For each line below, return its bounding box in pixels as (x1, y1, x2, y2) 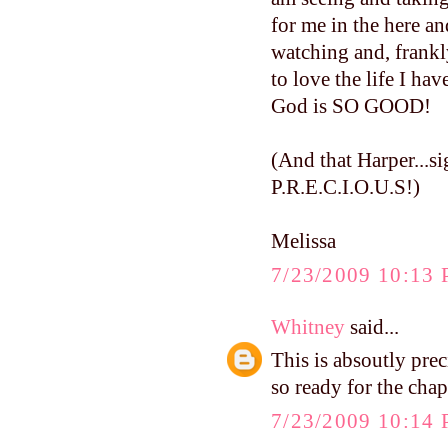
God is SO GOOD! (271, 95, 431, 118)
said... (345, 315, 399, 338)
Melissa (271, 230, 336, 253)
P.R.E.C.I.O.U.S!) (271, 176, 420, 199)
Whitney (271, 315, 345, 338)
